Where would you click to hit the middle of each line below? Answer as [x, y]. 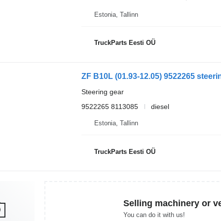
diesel [160, 106]
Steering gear [102, 92]
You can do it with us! [154, 215]
